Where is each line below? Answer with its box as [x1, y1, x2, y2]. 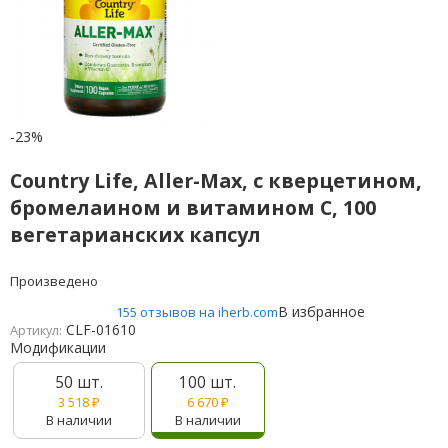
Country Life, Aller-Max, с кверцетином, [9, 167, 422, 195]
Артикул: [9, 322, 62, 340]
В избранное [278, 302, 366, 322]
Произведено [9, 272, 98, 291]
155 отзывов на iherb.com [116, 303, 279, 322]
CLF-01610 [65, 320, 136, 340]
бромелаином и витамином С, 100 [9, 194, 376, 222]
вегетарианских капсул [9, 221, 261, 249]
